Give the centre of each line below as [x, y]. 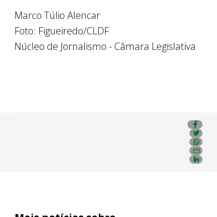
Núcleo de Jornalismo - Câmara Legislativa [105, 46]
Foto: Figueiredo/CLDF [62, 31]
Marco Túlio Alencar [57, 15]
